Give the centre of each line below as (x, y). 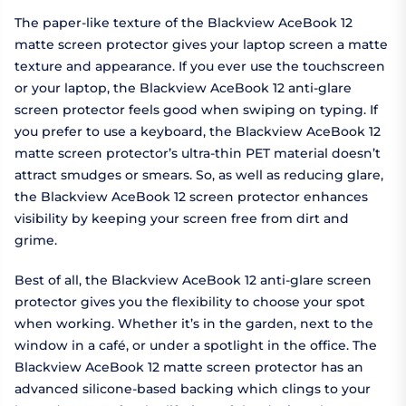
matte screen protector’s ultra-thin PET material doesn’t (198, 154)
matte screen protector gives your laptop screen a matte (201, 45)
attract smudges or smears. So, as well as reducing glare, (199, 175)
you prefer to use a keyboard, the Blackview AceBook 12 (198, 132)
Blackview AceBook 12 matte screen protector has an (189, 367)
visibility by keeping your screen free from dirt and (182, 219)
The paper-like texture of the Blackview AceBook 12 (184, 23)
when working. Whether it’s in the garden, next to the (194, 324)
